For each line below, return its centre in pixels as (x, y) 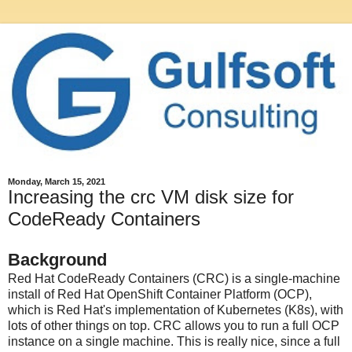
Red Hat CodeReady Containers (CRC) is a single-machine (174, 278)
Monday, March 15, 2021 (57, 181)
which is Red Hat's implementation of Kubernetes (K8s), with (176, 310)
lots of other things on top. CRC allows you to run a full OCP (174, 325)
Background (57, 259)
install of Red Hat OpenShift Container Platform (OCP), (160, 294)
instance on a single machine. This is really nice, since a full (174, 341)
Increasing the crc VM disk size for (151, 197)
